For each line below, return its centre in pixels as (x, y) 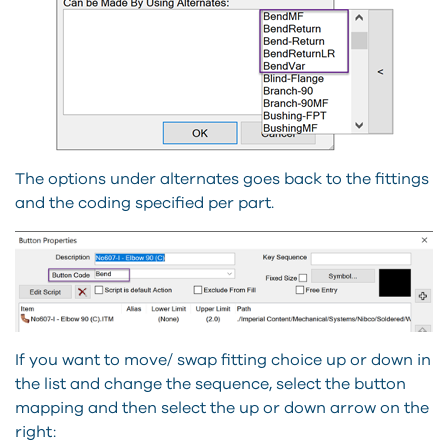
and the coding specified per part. (144, 202)
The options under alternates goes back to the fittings (222, 178)
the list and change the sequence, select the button (210, 383)
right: (35, 431)
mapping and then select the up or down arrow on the (222, 407)
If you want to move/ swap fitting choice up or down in (223, 359)
